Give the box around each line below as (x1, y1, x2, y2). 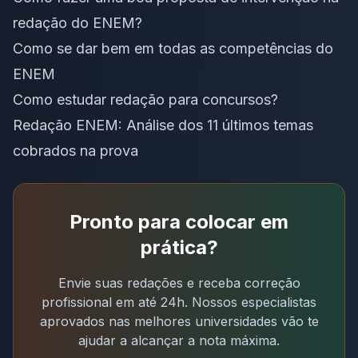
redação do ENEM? (13, 14, 142, 32)
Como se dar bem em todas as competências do (13, 40, 333, 58)
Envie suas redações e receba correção (58, 275, 300, 292)
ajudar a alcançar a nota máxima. (78, 332, 280, 349)
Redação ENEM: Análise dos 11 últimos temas (13, 117, 313, 134)
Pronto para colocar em (70, 210, 288, 234)
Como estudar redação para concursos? (13, 91, 278, 109)
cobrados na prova (13, 142, 138, 160)
